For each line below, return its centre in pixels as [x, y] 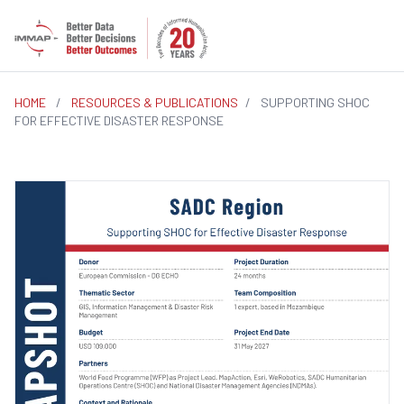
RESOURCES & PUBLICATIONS [155, 102]
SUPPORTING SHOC [315, 102]
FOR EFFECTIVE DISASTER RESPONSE [119, 120]
